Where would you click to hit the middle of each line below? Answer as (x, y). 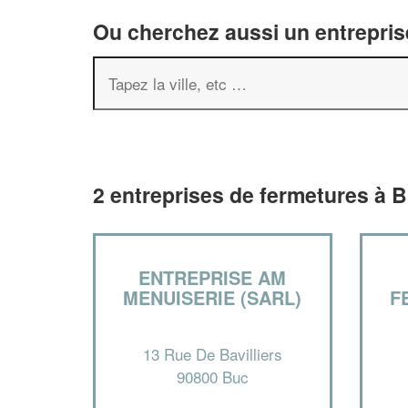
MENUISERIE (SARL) (213, 297)
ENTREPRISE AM (213, 277)
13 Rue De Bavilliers (212, 353)
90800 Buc (212, 376)
